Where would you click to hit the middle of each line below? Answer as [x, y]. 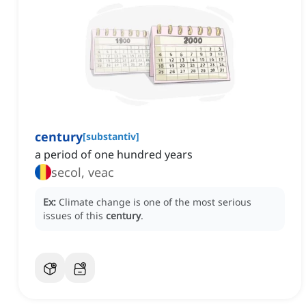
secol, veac [83, 172]
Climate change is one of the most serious [155, 202]
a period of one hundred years [114, 155]
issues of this [74, 216]
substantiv [111, 137]
